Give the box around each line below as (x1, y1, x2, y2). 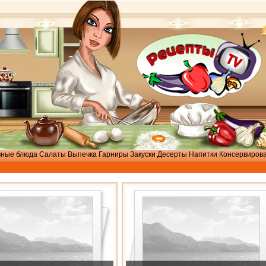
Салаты (39, 150, 66, 159)
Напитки (189, 150, 217, 159)
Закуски (130, 150, 156, 159)
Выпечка (68, 150, 97, 159)
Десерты (157, 150, 187, 159)
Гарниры (99, 150, 128, 159)
